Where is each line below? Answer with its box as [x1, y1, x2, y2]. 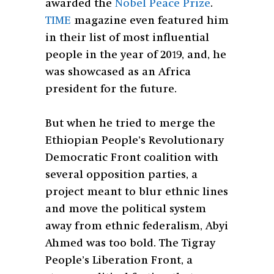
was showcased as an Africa [45, 67, 191, 78]
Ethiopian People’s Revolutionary [45, 135, 224, 147]
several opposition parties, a [45, 169, 198, 181]
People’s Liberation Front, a [45, 255, 193, 267]
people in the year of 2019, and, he [45, 50, 226, 61]
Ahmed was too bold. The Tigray [45, 238, 215, 250]
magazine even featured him [71, 15, 229, 27]
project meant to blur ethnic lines [45, 187, 228, 198]
